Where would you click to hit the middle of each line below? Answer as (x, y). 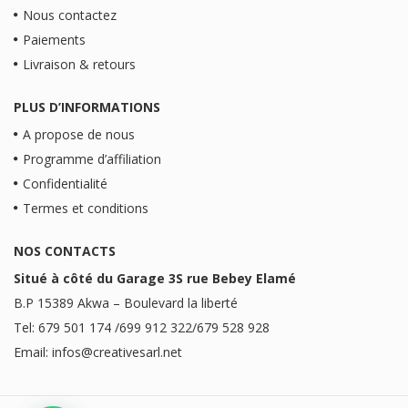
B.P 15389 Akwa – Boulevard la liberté (126, 302)
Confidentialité (65, 183)
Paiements (54, 39)
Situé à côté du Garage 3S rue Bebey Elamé (155, 278)
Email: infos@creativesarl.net (98, 352)
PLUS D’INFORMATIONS (87, 107)
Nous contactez (70, 15)
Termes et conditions (86, 208)
